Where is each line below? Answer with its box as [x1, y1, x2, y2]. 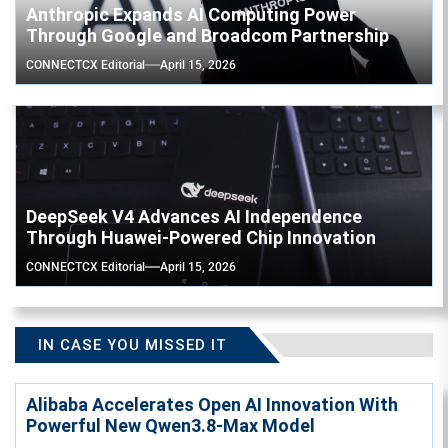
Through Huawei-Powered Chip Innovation [26, 226, 376, 248]
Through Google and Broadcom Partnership [26, 24, 389, 46]
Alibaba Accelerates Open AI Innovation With [26, 393, 398, 415]
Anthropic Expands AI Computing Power [26, 3, 356, 25]
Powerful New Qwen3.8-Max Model [26, 414, 315, 436]
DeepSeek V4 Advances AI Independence [26, 205, 362, 227]
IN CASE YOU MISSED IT [38, 335, 227, 354]
